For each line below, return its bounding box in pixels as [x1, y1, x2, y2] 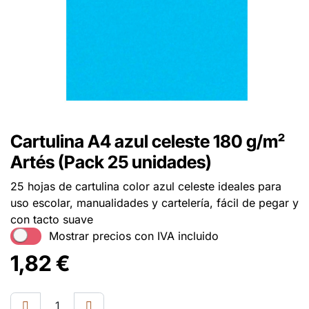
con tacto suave [10, 212, 93, 226]
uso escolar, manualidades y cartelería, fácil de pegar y [10, 195, 299, 210]
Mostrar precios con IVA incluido [48, 229, 219, 243]
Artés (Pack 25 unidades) [10, 151, 212, 172]
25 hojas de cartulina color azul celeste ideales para [10, 179, 281, 193]
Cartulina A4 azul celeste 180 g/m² [10, 130, 285, 152]
